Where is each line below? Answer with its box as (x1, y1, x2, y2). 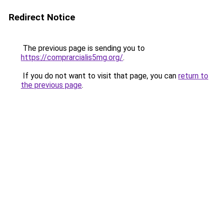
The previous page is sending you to (21, 44, 145, 53)
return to (178, 71, 208, 80)
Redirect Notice (9, 12, 75, 23)
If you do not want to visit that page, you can (21, 71, 178, 80)
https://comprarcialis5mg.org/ (21, 53, 123, 62)
